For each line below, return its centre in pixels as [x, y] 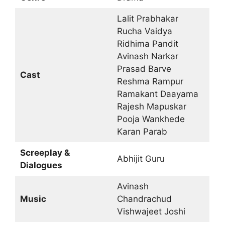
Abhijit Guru [141, 158]
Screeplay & [45, 152]
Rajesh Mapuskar [151, 106]
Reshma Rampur [150, 81]
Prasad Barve [144, 69]
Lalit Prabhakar [147, 18]
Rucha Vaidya [144, 31]
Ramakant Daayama [157, 94]
